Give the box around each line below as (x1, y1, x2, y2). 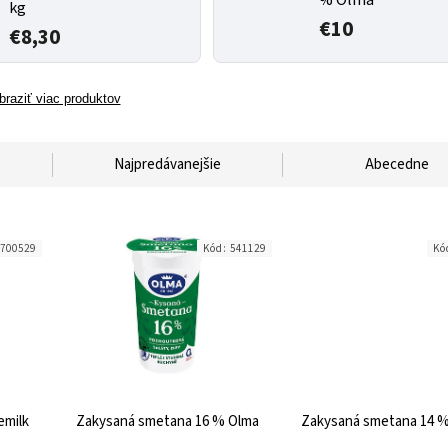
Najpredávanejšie (113, 154, 221, 175)
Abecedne (365, 154, 429, 175)
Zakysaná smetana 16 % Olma (75, 411, 259, 433)
